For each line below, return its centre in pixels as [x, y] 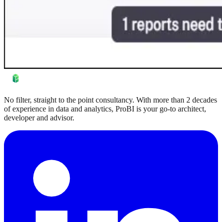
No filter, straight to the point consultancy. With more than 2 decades [111, 100]
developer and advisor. [39, 117]
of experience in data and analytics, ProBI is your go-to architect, [105, 109]
